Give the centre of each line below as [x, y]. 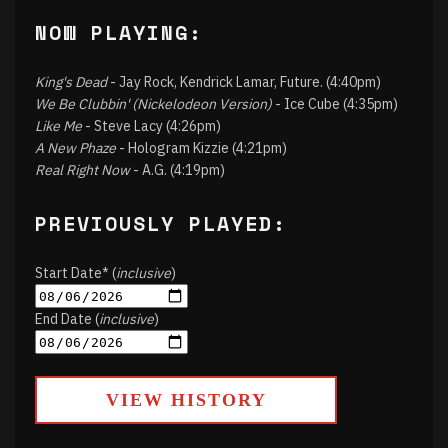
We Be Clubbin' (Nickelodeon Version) [153, 104]
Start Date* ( [75, 273]
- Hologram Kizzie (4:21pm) [201, 148]
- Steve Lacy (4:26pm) [151, 126]
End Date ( [67, 319]
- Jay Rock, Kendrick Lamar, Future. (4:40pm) [244, 82]
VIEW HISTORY [186, 400]
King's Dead [71, 82]
